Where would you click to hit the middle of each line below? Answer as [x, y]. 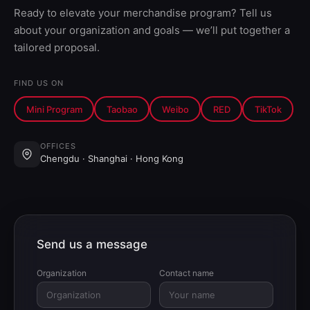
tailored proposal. [57, 48]
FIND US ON [39, 83]
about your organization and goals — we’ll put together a [152, 30]
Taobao [122, 109]
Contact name [186, 273]
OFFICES [58, 146]
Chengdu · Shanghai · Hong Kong [112, 159]
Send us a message [92, 245]
